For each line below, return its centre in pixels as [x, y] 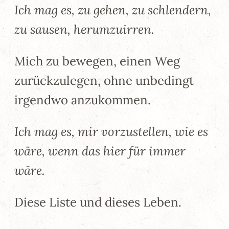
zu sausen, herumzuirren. [84, 29]
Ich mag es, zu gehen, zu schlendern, [113, 10]
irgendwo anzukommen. [83, 100]
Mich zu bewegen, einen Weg [97, 61]
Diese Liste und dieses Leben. [98, 202]
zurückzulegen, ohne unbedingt [104, 80]
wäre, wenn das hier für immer [100, 151]
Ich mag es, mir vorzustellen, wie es [111, 131]
